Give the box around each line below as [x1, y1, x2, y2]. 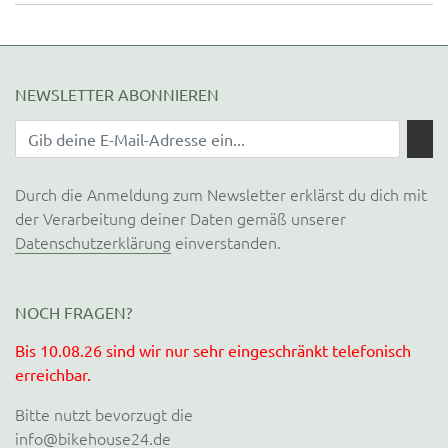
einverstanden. [171, 231, 281, 253]
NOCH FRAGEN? [15, 302, 132, 322]
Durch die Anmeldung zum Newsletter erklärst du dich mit [15, 183, 427, 205]
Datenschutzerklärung [15, 231, 171, 253]
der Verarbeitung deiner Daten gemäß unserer [15, 207, 346, 229]
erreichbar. [15, 364, 91, 384]
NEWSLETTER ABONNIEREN [15, 84, 219, 104]
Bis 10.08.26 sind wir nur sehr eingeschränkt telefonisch [15, 340, 411, 360]
